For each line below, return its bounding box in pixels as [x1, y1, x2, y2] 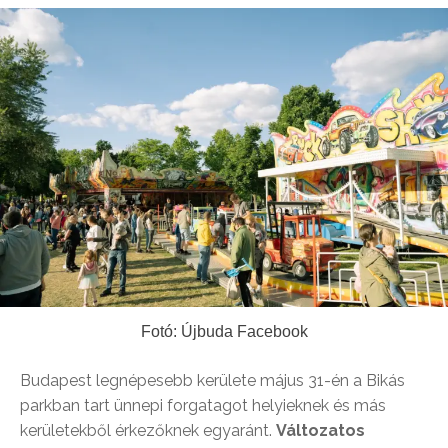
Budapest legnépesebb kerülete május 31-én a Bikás [20, 370, 405, 390]
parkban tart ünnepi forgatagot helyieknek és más [20, 395, 386, 415]
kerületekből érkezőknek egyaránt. [20, 420, 276, 440]
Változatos [276, 420, 365, 440]
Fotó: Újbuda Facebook [140, 322, 308, 340]
